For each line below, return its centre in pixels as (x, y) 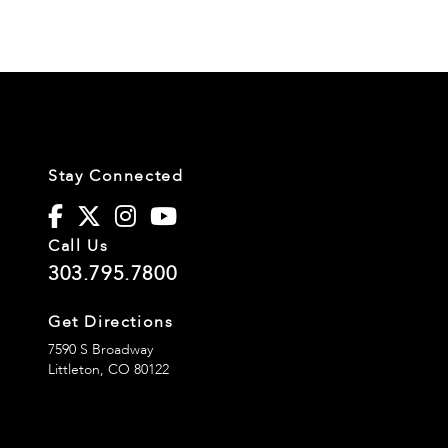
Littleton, (78, 369)
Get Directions (111, 321)
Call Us (78, 245)
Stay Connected (116, 175)
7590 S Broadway (100, 349)
